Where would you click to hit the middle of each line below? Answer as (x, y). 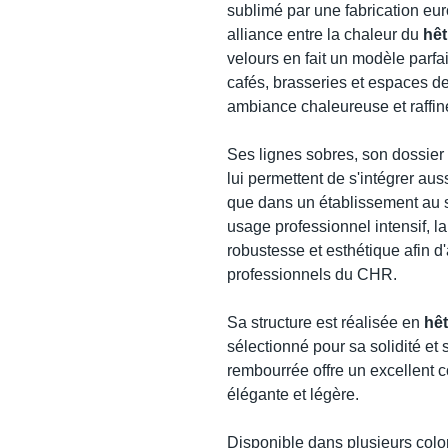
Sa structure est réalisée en (325, 323)
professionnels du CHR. (312, 275)
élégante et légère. (293, 395)
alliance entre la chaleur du (325, 35)
